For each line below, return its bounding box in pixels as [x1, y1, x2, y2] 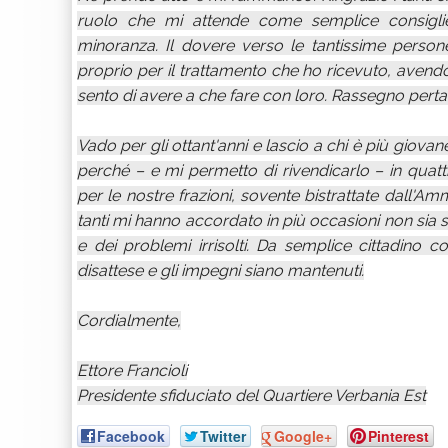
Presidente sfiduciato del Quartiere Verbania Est [77, 386, 426, 405]
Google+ [274, 426, 332, 446]
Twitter [200, 426, 246, 446]
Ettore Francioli [77, 361, 187, 380]
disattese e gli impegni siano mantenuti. [77, 261, 364, 280]
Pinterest [368, 426, 429, 446]
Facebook [97, 426, 165, 446]
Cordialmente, [77, 311, 181, 330]
